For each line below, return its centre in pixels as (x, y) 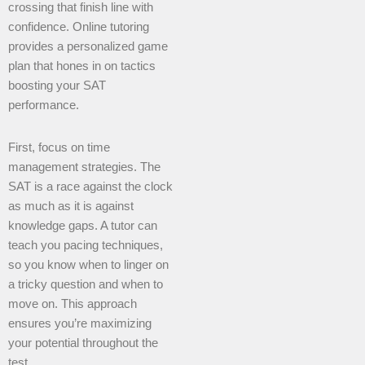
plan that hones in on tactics (82, 66)
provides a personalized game (88, 47)
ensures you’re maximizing (80, 323)
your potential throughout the (83, 343)
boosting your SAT (57, 86)
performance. (44, 106)
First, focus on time (59, 147)
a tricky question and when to (86, 284)
